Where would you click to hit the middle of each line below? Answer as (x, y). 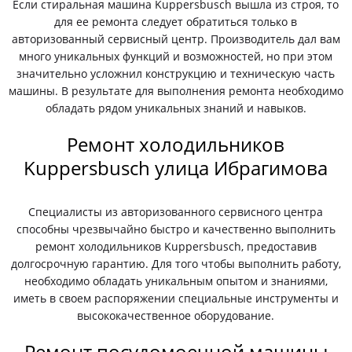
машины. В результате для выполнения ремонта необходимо (176, 91)
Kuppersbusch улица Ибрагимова (176, 168)
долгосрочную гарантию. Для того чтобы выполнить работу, (176, 264)
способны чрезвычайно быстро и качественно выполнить (176, 229)
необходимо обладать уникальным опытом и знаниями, (176, 281)
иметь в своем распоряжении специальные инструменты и (176, 298)
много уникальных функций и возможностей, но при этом (176, 56)
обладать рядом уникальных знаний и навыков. (176, 108)
